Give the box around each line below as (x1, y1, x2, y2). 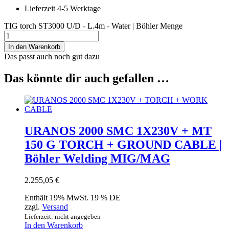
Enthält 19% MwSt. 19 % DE (25, 193, 121, 202)
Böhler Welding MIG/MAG (25, 151, 170, 165)
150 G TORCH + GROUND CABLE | (25, 138, 222, 151)
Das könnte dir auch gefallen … (4, 71, 169, 85)
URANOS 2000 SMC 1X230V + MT (25, 124, 212, 138)
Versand (42, 202, 68, 211)
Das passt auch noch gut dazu (4, 52, 100, 61)
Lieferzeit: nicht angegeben (25, 212, 101, 220)
